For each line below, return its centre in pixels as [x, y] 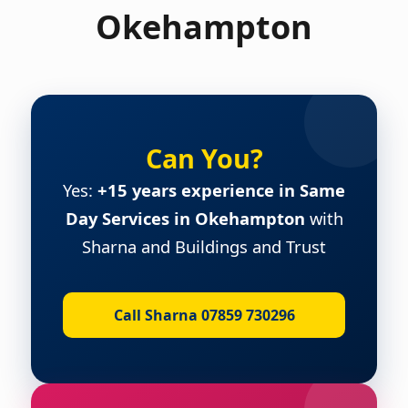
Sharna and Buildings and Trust [204, 246]
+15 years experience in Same [221, 189]
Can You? [204, 158]
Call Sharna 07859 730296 [204, 315]
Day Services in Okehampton [185, 218]
